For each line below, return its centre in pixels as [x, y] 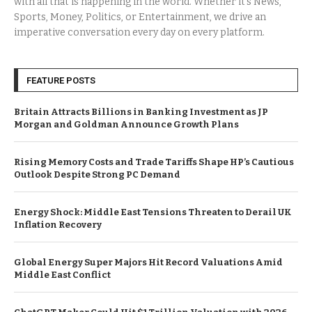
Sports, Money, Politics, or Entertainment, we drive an [140, 17]
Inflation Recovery [58, 224]
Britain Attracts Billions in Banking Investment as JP [141, 111]
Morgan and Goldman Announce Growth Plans [126, 124]
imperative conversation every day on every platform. [139, 32]
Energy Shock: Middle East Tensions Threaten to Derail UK [153, 212]
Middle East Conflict [62, 274]
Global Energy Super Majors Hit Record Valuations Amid [148, 262]
